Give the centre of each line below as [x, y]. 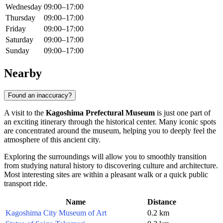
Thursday [20, 18]
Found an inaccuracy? [40, 95]
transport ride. [26, 183]
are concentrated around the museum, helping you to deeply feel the [110, 130]
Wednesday [24, 7]
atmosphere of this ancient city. [52, 139]
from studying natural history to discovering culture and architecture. [111, 165]
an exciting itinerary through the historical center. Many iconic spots [110, 121]
